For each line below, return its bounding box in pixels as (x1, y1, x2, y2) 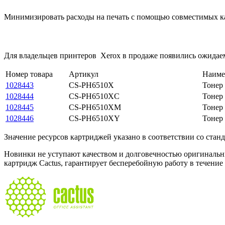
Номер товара (6, 69, 53, 78)
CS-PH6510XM (69, 102, 121, 111)
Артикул (69, 69, 98, 78)
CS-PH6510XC (69, 91, 120, 100)
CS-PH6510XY (69, 114, 120, 123)
